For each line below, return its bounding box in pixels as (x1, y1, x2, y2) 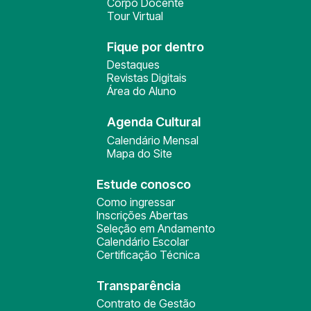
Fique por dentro (107, 40, 204, 54)
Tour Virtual (107, 9, 163, 23)
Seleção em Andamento (96, 221, 215, 235)
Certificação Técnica (96, 248, 200, 262)
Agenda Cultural (107, 115, 201, 129)
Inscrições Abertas (96, 208, 188, 222)
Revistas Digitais (107, 71, 187, 85)
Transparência (96, 278, 180, 293)
